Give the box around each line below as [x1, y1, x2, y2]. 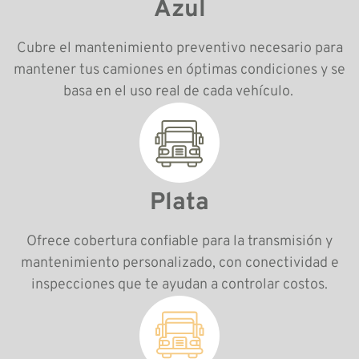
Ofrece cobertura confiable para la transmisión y [26, 232, 333, 251]
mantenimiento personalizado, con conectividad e [20, 253, 339, 272]
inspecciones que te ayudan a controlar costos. [31, 275, 328, 294]
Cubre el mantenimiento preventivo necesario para [16, 38, 343, 58]
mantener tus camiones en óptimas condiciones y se [14, 60, 345, 79]
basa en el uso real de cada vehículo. [63, 82, 296, 101]
